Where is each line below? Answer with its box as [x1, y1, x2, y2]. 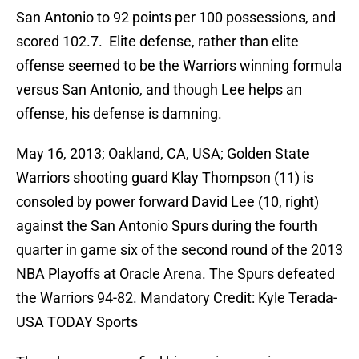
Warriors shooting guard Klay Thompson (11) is [16, 169, 313, 187]
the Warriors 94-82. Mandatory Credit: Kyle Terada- [16, 289, 337, 307]
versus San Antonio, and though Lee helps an [16, 81, 302, 99]
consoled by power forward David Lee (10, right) [16, 193, 319, 211]
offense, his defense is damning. [16, 105, 222, 123]
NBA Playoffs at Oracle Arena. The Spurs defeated [16, 265, 335, 283]
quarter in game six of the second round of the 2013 [16, 241, 343, 259]
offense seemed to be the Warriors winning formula [16, 57, 342, 75]
